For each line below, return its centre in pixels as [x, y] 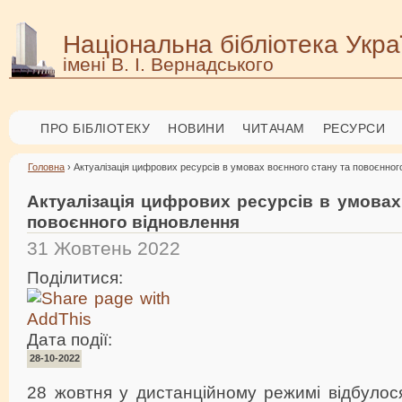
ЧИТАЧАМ [274, 128]
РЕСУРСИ [354, 128]
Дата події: [72, 339]
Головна [46, 167]
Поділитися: [77, 277]
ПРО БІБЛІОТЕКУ [95, 128]
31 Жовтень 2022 [104, 248]
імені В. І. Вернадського [168, 64]
